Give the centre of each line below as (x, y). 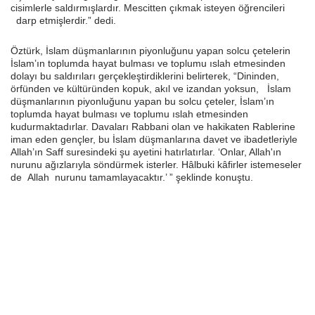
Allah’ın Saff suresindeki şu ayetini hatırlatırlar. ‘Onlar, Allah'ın (146, 152)
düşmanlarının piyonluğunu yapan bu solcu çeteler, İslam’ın (142, 101)
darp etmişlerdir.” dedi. (63, 20)
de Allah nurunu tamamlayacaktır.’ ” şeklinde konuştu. (132, 177)
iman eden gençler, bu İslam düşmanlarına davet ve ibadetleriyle (154, 139)
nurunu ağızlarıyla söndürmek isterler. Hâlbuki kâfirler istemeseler (156, 165)
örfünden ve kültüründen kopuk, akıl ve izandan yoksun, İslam (151, 89)
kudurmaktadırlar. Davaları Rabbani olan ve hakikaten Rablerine (153, 127)
